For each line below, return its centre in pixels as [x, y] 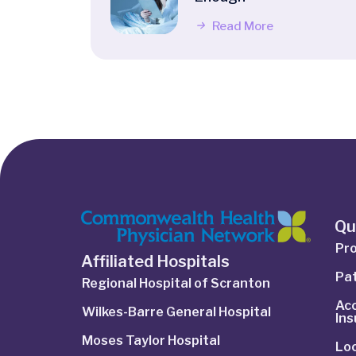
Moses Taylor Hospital [151, 341]
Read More [242, 27]
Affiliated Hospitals [155, 262]
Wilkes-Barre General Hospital [176, 312]
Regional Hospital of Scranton [176, 284]
